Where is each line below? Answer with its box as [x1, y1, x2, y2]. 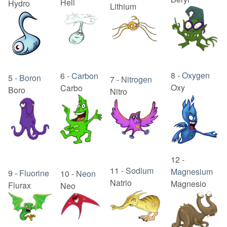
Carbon [71, 70, 98, 82]
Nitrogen [121, 73, 152, 86]
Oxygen [182, 69, 210, 82]
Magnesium [171, 166, 213, 178]
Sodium [126, 165, 154, 177]
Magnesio [171, 178, 206, 190]
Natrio [110, 177, 132, 189]
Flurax [8, 179, 31, 192]
